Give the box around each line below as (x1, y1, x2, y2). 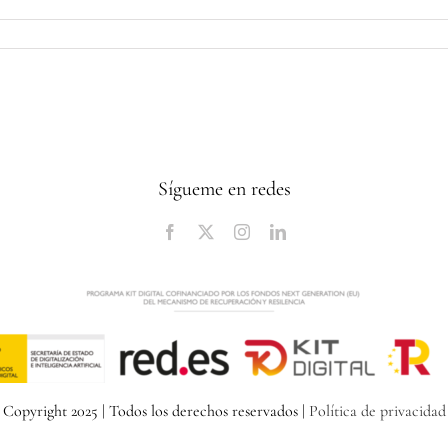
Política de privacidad (308, 401, 446, 422)
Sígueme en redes (157, 177, 291, 202)
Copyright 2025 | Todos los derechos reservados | (2, 401, 309, 422)
